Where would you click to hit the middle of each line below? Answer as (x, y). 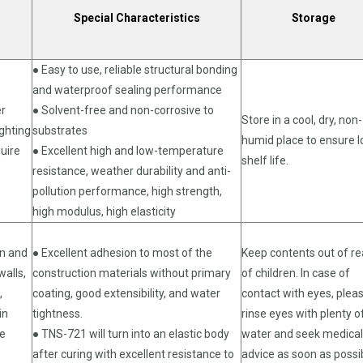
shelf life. (265, 160)
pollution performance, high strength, (127, 191)
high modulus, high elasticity (104, 211)
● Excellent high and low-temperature (128, 150)
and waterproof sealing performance (127, 90)
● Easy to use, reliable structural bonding (135, 69)
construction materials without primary (132, 273)
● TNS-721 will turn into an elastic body (131, 333)
